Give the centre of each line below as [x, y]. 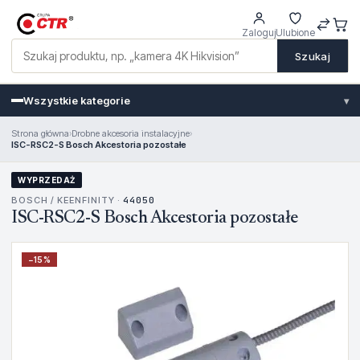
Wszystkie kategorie [77, 100]
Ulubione [295, 33]
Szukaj [313, 56]
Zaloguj [259, 33]
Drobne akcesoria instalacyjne [131, 133]
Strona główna [40, 133]
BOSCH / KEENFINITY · [67, 200]
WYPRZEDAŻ [47, 180]
